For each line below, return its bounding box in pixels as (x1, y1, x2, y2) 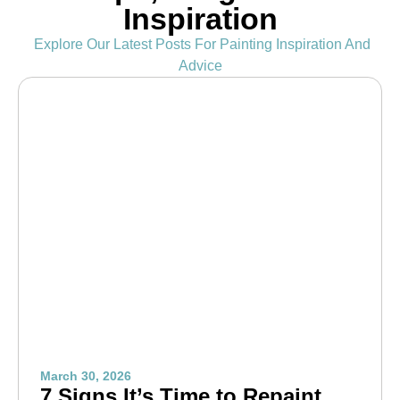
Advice (178, 57, 222, 73)
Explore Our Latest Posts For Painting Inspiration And (29, 36, 371, 52)
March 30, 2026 (40, 368, 131, 383)
